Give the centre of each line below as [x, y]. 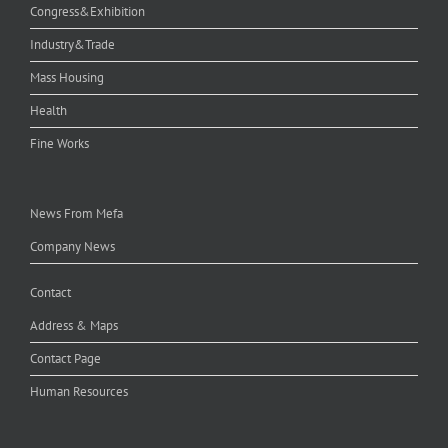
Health [48, 110]
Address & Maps [74, 325]
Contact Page [65, 358]
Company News [72, 246]
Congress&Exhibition [87, 11]
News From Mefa [76, 213]
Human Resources [79, 391]
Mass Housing [67, 77]
